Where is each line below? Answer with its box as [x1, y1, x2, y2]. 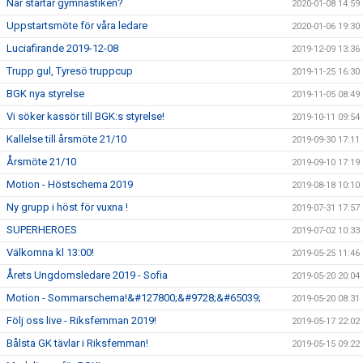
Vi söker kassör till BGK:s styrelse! [6, 110, 164, 122]
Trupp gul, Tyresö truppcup [6, 65, 133, 77]
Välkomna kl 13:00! [6, 246, 94, 258]
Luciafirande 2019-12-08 [6, 42, 118, 54]
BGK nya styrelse [6, 88, 84, 100]
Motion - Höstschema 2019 [6, 178, 133, 190]
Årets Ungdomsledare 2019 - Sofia [6, 269, 168, 281]
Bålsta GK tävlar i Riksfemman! [6, 337, 148, 349]
